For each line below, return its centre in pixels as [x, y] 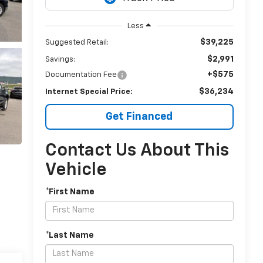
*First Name [70, 192]
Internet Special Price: [89, 92]
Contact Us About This [137, 151]
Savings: [60, 59]
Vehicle [76, 170]
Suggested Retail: [77, 42]
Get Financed [139, 117]
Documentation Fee [81, 75]
